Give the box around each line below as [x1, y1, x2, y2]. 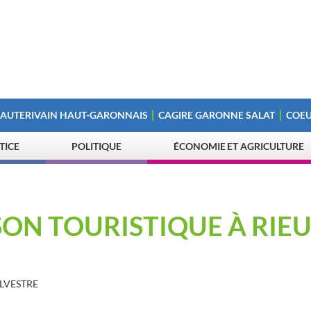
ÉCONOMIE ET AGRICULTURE [174, 140, 305, 152]
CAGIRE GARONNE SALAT [158, 109, 276, 121]
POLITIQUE [72, 140, 121, 152]
